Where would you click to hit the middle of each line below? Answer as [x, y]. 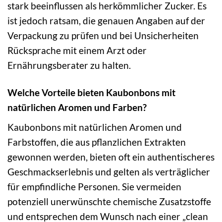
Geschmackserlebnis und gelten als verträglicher [109, 171]
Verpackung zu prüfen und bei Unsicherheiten [103, 35]
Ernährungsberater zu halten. [69, 65]
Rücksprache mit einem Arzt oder [77, 50]
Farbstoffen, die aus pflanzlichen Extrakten [97, 142]
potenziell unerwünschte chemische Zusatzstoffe [109, 201]
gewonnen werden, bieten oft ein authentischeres [111, 157]
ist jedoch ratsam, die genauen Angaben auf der [106, 20]
